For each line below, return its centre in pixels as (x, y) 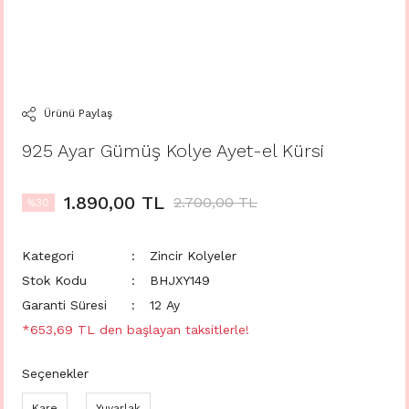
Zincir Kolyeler (193, 256)
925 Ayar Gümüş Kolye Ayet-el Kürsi (173, 151)
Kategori (48, 256)
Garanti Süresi (64, 305)
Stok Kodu (54, 280)
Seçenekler (55, 373)
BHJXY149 (180, 280)
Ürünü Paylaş (78, 113)
